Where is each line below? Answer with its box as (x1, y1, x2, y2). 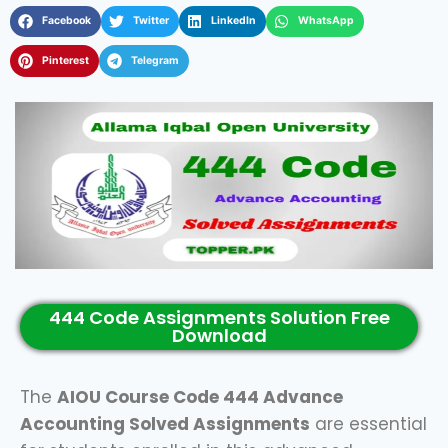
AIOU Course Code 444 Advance (57, 384, 343, 409)
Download (171, 322, 267, 348)
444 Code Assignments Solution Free (48, 304, 390, 330)
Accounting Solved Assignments (20, 411, 310, 436)
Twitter (132, 14, 169, 28)
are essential (310, 411, 427, 436)
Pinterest (41, 53, 89, 67)
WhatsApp (297, 14, 354, 28)
